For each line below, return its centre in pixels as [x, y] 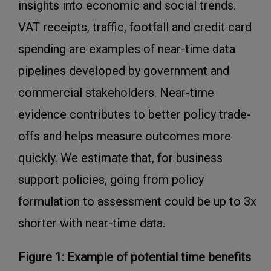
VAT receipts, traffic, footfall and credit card [135, 27]
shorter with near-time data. [92, 223]
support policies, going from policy [111, 179]
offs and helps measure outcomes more [125, 136]
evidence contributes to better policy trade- [135, 114]
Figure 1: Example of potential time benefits [135, 257]
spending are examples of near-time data [127, 49]
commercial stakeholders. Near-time [116, 92]
